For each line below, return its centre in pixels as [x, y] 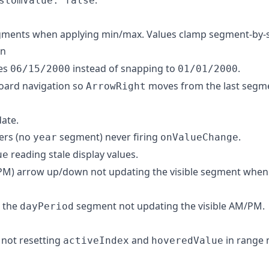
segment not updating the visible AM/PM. [169, 206]
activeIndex [96, 240]
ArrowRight [116, 86]
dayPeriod [47, 206]
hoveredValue [187, 240]
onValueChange [199, 137]
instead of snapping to [124, 68]
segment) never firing [109, 137]
